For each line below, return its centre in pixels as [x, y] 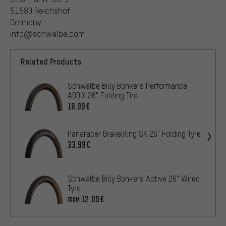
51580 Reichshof [40, 11]
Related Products [51, 62]
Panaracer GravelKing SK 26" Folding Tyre [134, 134]
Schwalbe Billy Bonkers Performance [127, 86]
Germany [26, 22]
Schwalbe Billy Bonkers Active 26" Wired [134, 178]
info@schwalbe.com [47, 34]
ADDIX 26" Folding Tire [103, 96]
